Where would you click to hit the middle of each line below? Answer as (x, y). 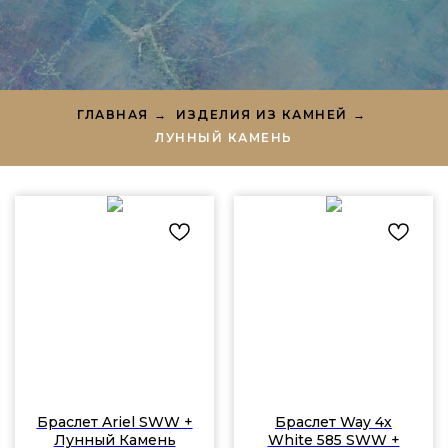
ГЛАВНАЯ (113, 114)
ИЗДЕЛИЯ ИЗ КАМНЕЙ (262, 114)
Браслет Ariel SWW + (114, 421)
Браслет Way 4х (333, 421)
